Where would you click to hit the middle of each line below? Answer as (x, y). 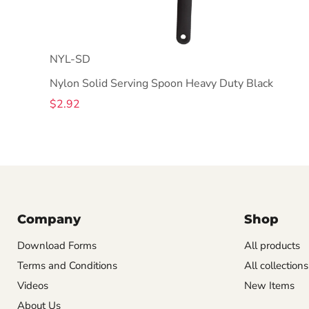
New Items (269, 285)
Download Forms (57, 245)
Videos (33, 285)
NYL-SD (70, 59)
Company (49, 219)
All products (272, 245)
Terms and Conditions (67, 265)
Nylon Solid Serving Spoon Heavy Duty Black (161, 83)
